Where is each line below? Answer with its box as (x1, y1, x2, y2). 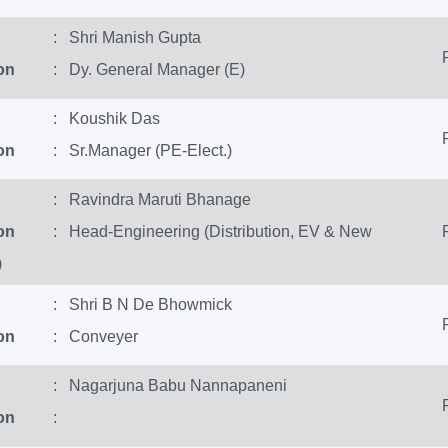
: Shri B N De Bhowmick (52, 296, 232, 313)
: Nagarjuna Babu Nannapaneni (52, 377, 287, 394)
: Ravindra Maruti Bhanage (52, 191, 251, 208)
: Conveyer (52, 328, 138, 345)
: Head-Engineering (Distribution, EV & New (52, 223, 372, 240)
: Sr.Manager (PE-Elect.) (52, 142, 232, 159)
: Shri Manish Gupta (52, 29, 201, 46)
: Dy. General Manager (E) (52, 61, 245, 78)
